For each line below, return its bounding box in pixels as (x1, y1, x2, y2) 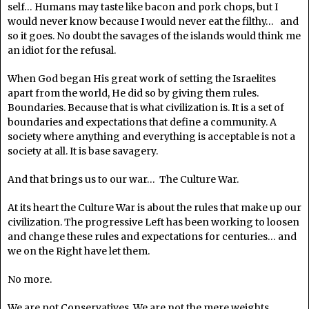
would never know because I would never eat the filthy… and (8, 15, 299, 28)
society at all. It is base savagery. (8, 145, 158, 158)
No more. (8, 273, 52, 286)
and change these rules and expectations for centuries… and (8, 230, 297, 243)
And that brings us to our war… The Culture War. (8, 173, 239, 186)
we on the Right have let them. (8, 245, 150, 258)
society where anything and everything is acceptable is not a (8, 130, 295, 143)
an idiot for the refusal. (8, 44, 116, 57)
